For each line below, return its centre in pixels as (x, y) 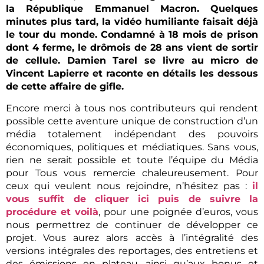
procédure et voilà (52, 212)
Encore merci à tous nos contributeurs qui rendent (132, 108)
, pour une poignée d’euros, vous (179, 212)
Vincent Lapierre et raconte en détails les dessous (132, 74)
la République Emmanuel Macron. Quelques (132, 9)
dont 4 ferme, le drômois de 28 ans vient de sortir (132, 48)
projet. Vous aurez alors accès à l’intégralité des (132, 237)
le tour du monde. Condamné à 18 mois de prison (132, 35)
